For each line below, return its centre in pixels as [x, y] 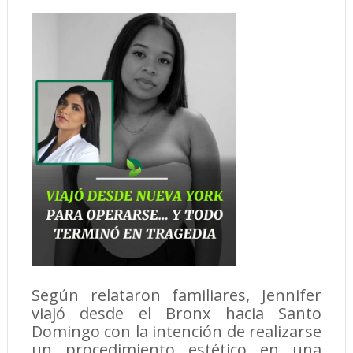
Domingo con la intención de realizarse [176, 332]
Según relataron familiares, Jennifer [176, 295]
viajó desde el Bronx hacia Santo [176, 314]
